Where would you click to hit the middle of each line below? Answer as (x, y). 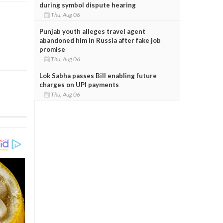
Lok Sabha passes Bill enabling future (98, 75)
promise (52, 49)
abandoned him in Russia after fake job (100, 40)
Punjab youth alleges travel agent (92, 31)
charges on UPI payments (79, 84)
